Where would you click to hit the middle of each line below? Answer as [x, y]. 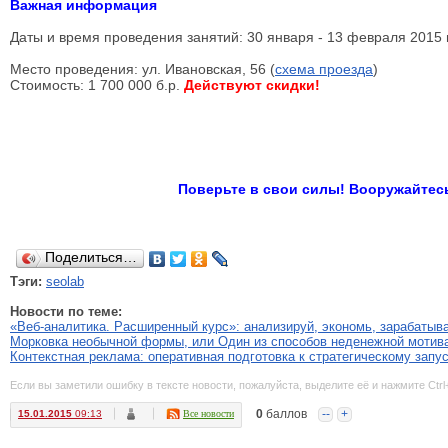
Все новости [208, 413]
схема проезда [324, 69]
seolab [65, 281]
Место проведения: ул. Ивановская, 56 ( [142, 69]
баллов [285, 414]
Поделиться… [91, 257]
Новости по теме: [66, 311]
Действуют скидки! [252, 85]
